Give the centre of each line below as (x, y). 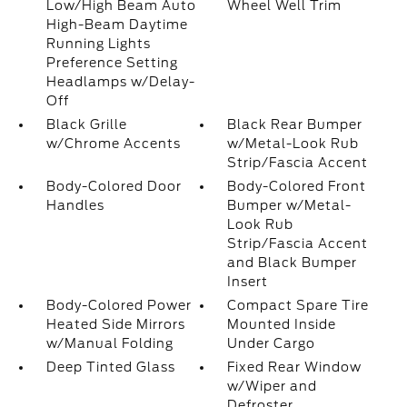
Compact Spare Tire (298, 305)
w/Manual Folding (109, 343)
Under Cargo (272, 343)
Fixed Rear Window (295, 367)
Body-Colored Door (114, 186)
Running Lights (98, 44)
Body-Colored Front (297, 186)
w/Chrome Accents (113, 144)
